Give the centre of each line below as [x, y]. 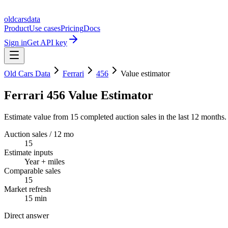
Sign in [16, 42]
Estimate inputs [28, 152]
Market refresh [27, 189]
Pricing [72, 28]
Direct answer [26, 215]
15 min [36, 198]
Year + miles [45, 161]
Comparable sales [32, 170]
